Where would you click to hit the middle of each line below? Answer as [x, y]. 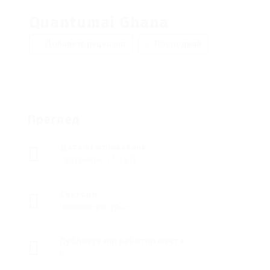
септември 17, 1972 [99, 160]
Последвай [177, 44]
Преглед [54, 119]
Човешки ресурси [94, 207]
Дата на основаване [103, 147]
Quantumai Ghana [99, 23]
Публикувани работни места [122, 241]
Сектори [78, 194]
